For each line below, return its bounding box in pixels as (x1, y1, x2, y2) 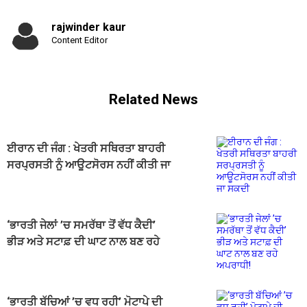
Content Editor (51, 35, 108, 46)
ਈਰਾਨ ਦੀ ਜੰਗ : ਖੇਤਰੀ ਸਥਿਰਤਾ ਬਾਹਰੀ (7, 142, 165, 156)
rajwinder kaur (51, 21, 126, 34)
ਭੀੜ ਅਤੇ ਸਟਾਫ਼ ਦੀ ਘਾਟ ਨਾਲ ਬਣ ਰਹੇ (7, 235, 160, 249)
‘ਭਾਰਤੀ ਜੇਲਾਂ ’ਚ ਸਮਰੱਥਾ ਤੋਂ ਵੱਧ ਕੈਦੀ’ (7, 219, 156, 232)
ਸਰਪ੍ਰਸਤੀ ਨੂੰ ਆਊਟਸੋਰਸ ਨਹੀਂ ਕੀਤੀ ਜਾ (7, 158, 171, 172)
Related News (109, 90, 198, 108)
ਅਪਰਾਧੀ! (7, 251, 47, 265)
